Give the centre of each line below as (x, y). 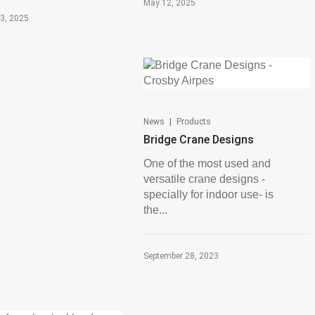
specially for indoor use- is (208, 194)
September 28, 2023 (181, 256)
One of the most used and (207, 163)
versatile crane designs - (204, 179)
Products (193, 122)
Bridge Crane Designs (198, 140)
